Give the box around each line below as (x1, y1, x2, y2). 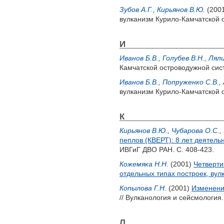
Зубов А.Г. (119, 5, 153, 13)
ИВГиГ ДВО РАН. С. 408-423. (119, 145, 214, 153)
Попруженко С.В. (162, 78, 219, 86)
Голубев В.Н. (162, 54, 204, 62)
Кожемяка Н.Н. (119, 160, 168, 168)
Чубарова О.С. (171, 126, 219, 134)
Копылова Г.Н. (119, 184, 166, 192)
